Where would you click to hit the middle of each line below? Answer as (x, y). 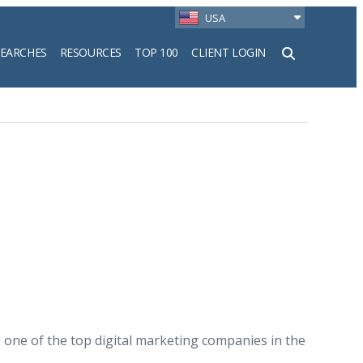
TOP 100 (156, 52)
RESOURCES (90, 52)
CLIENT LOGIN (228, 52)
